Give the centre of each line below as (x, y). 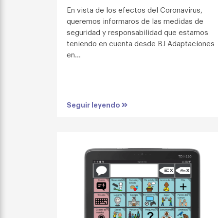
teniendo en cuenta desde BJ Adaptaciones (141, 43)
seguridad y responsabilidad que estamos (137, 32)
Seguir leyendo (94, 105)
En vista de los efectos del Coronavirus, (135, 9)
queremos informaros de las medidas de (135, 21)
